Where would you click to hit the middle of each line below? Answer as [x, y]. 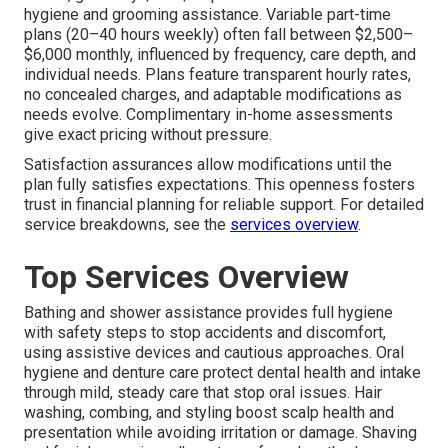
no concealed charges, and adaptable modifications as [213, 95]
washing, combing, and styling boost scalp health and [209, 413]
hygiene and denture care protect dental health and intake [222, 373]
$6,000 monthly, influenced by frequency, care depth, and [220, 55]
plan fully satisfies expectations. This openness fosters [219, 185]
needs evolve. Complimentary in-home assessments [208, 115]
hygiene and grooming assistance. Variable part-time [207, 15]
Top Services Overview [186, 277]
